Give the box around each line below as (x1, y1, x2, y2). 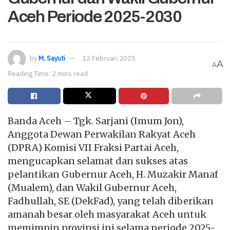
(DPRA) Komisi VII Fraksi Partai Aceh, (8, 142, 179, 154)
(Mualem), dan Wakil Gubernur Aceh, (8, 182, 177, 194)
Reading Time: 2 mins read (8, 69, 88, 78)
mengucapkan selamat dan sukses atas (8, 155, 188, 167)
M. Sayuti (39, 53, 65, 63)
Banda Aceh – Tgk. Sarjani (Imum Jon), (8, 115, 184, 127)
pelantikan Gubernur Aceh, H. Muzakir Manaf (8, 168, 218, 180)
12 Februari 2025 (82, 53, 136, 63)
